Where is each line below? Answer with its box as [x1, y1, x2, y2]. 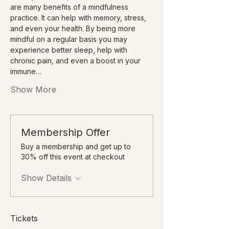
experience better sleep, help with [10, 45, 129, 54]
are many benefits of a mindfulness [10, 2, 130, 11]
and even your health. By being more [10, 24, 138, 33]
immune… [10, 66, 41, 76]
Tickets [10, 213, 38, 223]
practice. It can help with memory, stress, [10, 13, 148, 22]
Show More [10, 84, 56, 95]
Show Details [21, 172, 72, 183]
